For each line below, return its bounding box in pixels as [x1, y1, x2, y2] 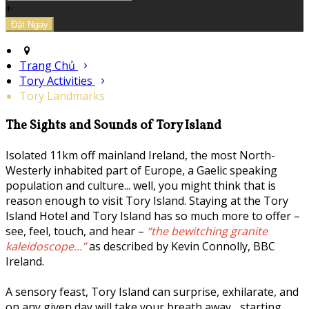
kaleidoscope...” [6, 238, 86, 254]
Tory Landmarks [19, 88, 105, 104]
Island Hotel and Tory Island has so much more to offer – [6, 208, 300, 223]
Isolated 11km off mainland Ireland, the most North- [6, 147, 275, 163]
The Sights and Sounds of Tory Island [6, 116, 221, 134]
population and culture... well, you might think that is [6, 177, 276, 193]
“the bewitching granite [147, 223, 268, 239]
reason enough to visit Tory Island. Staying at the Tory [6, 192, 288, 208]
